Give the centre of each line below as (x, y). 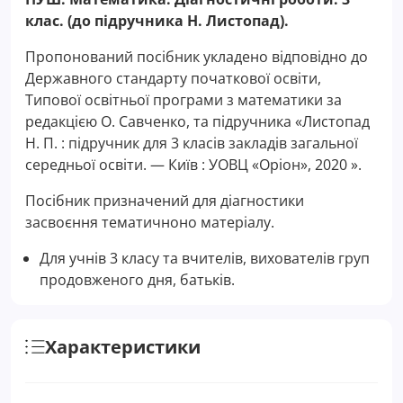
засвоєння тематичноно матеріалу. (150, 222)
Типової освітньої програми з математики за (184, 99)
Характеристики (123, 346)
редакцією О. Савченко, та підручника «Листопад (197, 121)
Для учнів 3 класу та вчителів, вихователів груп (205, 258)
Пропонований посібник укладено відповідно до (197, 56)
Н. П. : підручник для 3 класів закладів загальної (192, 143)
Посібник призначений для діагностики (165, 200)
